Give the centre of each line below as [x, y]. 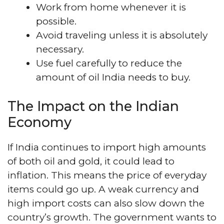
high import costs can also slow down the [106, 203]
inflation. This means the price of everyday [107, 175]
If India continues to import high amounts [107, 147]
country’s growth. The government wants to [112, 217]
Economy [39, 122]
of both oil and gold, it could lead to [91, 161]
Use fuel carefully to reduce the [109, 63]
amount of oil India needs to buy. [113, 77]
